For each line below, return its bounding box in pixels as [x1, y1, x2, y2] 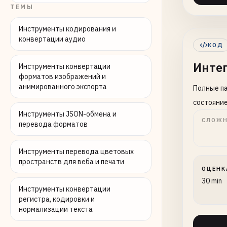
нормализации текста [19, 205, 93, 214]
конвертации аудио [19, 34, 86, 44]
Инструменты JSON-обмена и [19, 109, 117, 119]
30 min [202, 176, 222, 185]
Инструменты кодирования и [19, 24, 116, 33]
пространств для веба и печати [19, 157, 124, 166]
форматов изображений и [19, 72, 106, 81]
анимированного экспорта [19, 82, 107, 91]
